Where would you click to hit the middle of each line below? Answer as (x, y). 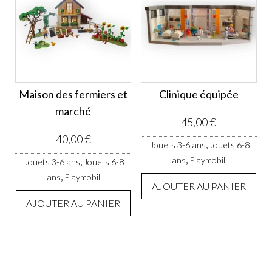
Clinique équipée (199, 94)
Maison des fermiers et (73, 94)
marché (73, 111)
